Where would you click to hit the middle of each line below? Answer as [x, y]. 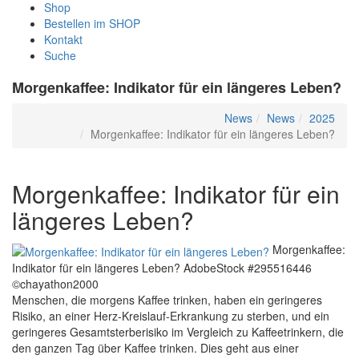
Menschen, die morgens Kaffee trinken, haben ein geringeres [167, 299]
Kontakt [63, 40]
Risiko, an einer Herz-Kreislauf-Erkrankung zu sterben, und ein [171, 315]
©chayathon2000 [55, 283]
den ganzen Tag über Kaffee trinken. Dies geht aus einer [155, 347]
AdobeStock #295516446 [248, 267]
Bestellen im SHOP [92, 24]
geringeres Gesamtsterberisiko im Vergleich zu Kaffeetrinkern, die [178, 331]
